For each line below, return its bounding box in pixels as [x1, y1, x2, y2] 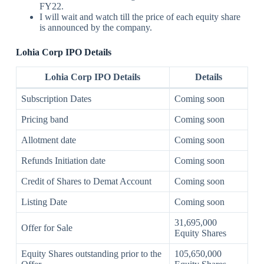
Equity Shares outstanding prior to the [21, 248, 161, 259]
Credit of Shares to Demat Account [21, 176, 151, 186]
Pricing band [21, 114, 68, 124]
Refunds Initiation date [21, 155, 105, 166]
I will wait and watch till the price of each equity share [39, 12, 240, 22]
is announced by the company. [39, 22, 152, 33]
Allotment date [21, 134, 76, 145]
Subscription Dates [21, 93, 91, 104]
